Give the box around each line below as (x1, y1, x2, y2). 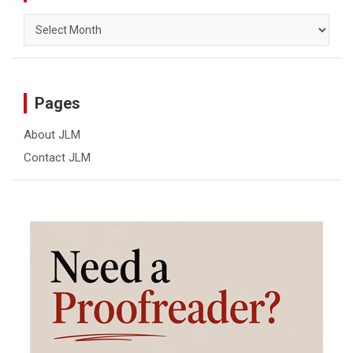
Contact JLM (24, 150, 91, 165)
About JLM (24, 127, 80, 142)
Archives (23, 15, 68, 30)
